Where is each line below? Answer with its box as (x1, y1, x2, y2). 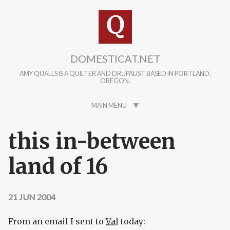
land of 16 (8, 153, 108, 180)
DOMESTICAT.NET (70, 52, 160, 65)
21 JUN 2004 (8, 192, 55, 202)
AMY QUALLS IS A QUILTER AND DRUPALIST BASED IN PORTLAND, (19, 70, 211, 78)
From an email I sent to (8, 216, 106, 227)
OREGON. (100, 77, 130, 85)
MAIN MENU (91, 102, 127, 110)
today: (119, 216, 145, 227)
